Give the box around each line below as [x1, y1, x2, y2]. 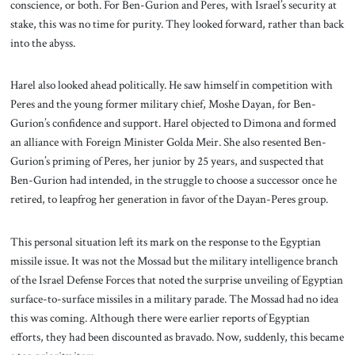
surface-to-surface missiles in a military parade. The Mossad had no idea [10, 291, 338, 307]
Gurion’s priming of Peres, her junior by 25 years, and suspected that [10, 153, 324, 170]
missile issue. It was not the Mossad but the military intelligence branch [10, 253, 338, 269]
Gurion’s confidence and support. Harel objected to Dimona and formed [10, 115, 336, 132]
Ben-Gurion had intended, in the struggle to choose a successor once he [10, 172, 337, 189]
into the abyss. [10, 34, 75, 51]
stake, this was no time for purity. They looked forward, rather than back [10, 15, 344, 32]
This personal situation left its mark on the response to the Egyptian [10, 234, 321, 250]
